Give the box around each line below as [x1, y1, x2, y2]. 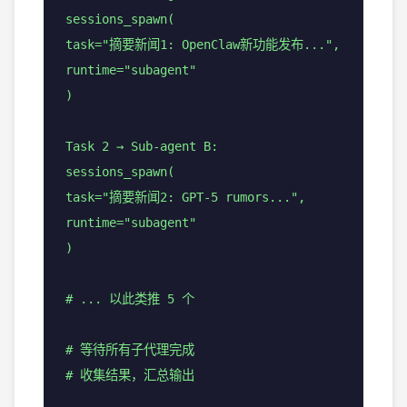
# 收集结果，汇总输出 [65, 368, 194, 382]
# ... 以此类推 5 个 [65, 292, 194, 306]
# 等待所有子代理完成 [65, 342, 194, 357]
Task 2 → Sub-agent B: [65, 139, 218, 154]
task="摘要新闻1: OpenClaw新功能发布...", [65, 37, 340, 52]
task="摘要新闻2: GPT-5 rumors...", [65, 190, 305, 204]
